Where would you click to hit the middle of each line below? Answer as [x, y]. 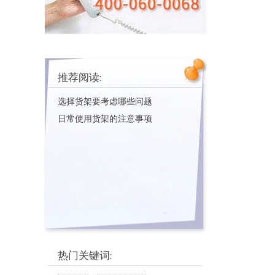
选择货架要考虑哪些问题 [105, 101]
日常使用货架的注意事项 [105, 118]
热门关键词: [85, 255]
